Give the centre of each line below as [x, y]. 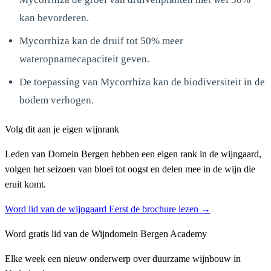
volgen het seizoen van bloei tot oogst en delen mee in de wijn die [130, 169]
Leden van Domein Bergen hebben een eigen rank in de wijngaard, [133, 154]
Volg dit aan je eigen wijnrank [62, 129]
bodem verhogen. [57, 100]
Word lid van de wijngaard [57, 209]
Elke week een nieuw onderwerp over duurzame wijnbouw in [123, 258]
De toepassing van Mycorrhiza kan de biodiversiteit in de [142, 82]
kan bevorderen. [54, 18]
